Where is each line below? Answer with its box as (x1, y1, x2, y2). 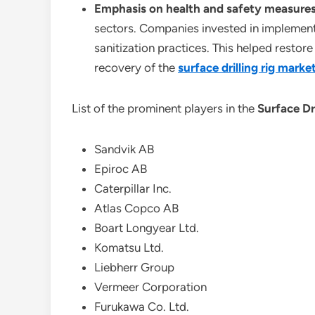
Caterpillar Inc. (94, 181, 172, 195)
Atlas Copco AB (94, 201, 179, 215)
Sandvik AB (94, 142, 154, 156)
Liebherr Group (94, 260, 174, 274)
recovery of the (94, 60, 178, 75)
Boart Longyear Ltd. (94, 221, 199, 235)
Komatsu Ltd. (94, 240, 164, 255)
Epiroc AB (94, 162, 147, 176)
